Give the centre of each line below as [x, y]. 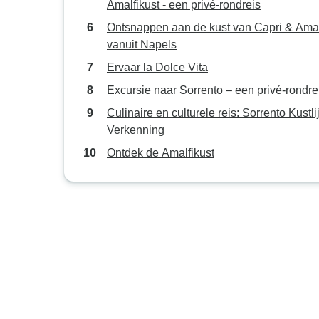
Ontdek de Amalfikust [161, 153]
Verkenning [136, 130]
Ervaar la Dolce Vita [157, 67]
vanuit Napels [142, 45]
